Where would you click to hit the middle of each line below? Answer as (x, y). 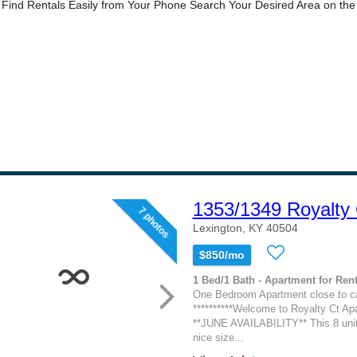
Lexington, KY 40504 (245, 228)
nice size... (218, 337)
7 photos (153, 223)
